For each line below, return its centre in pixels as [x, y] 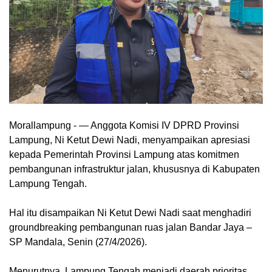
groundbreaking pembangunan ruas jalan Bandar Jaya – [131, 227]
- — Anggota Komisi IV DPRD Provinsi [155, 125]
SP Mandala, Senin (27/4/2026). [78, 242]
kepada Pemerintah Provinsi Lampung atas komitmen [124, 154]
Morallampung [40, 125]
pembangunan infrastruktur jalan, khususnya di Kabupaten [134, 169]
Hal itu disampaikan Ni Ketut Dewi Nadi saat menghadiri [130, 212]
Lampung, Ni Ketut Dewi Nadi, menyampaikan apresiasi [130, 140]
